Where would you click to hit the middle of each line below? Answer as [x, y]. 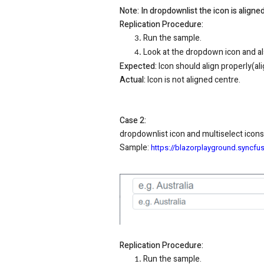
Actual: [133, 80]
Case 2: [134, 121]
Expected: [138, 67]
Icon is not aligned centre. [193, 80]
